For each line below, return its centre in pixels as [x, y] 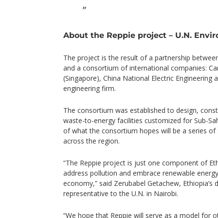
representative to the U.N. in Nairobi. [121, 193]
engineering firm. [90, 88]
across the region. [91, 141]
